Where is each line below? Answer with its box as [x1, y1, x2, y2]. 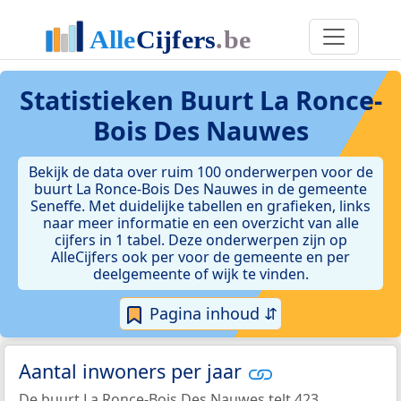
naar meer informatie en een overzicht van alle [42, 213, 359, 233]
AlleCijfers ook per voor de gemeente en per [51, 247, 350, 267]
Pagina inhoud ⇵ [145, 303, 277, 324]
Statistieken [19, 82, 180, 117]
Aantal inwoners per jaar [19, 358, 247, 385]
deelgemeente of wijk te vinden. [92, 264, 309, 284]
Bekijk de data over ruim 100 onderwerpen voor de [28, 162, 373, 182]
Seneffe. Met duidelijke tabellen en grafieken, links [30, 196, 371, 216]
